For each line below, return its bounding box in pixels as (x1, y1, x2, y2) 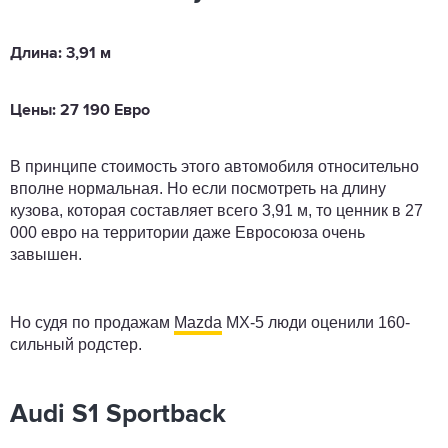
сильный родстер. (10, 335, 146, 353)
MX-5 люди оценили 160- (222, 313, 410, 331)
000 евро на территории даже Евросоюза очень (10, 223, 365, 241)
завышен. (10, 245, 82, 263)
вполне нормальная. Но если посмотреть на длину (10, 179, 386, 197)
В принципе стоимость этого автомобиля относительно (10, 157, 419, 175)
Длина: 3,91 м (10, 45, 111, 62)
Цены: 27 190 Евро (10, 102, 150, 119)
